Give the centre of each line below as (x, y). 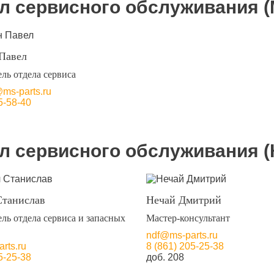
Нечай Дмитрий (183, 200)
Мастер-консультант (188, 218)
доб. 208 (165, 257)
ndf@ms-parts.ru (182, 235)
